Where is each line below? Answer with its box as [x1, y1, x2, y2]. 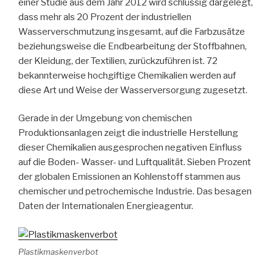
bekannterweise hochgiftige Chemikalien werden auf [18, 69, 236, 81]
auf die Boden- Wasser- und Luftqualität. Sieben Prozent [18, 157, 251, 168]
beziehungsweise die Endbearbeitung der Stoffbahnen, [18, 40, 247, 52]
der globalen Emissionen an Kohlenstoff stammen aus [18, 171, 241, 183]
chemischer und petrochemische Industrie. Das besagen [18, 186, 252, 197]
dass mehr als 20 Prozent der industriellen [18, 11, 191, 23]
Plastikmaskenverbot [18, 247, 98, 257]
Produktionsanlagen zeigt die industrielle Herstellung [18, 127, 238, 139]
